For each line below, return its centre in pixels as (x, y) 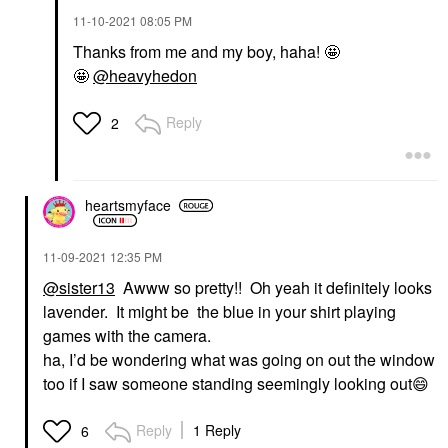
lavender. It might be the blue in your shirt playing (219, 311)
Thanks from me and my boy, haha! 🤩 (206, 51)
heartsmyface (128, 205)
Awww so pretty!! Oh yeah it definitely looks (273, 287)
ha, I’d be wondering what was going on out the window (239, 359)
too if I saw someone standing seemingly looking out (227, 383)
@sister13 (79, 287)
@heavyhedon (145, 75)
